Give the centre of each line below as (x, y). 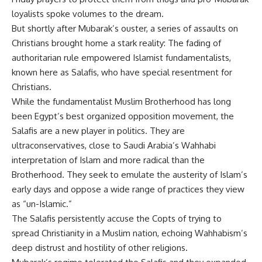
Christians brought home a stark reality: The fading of (116, 43)
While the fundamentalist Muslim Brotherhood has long (121, 101)
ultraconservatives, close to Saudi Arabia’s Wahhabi (114, 145)
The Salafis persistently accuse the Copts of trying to (117, 218)
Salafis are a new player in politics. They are (98, 131)
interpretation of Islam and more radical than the (108, 160)
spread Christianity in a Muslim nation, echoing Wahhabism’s (130, 233)
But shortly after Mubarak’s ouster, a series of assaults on (125, 28)
